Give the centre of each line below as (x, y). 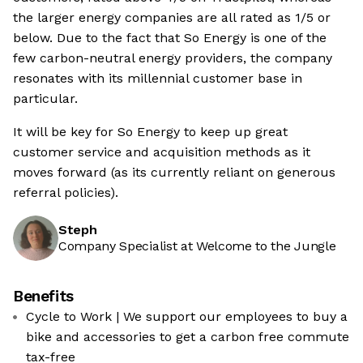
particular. (45, 98)
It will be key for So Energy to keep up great (150, 132)
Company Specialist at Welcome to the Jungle (197, 246)
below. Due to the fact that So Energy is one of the (170, 38)
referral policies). (66, 192)
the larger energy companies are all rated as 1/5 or (172, 17)
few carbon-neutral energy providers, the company (173, 58)
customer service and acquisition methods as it (162, 152)
